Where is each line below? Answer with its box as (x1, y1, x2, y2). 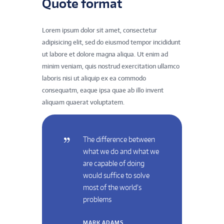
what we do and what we (82, 146, 159, 155)
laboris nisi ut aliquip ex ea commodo (42, 74, 146, 82)
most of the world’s (82, 182, 141, 191)
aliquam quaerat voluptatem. (42, 98, 124, 106)
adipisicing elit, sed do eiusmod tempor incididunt (42, 38, 180, 46)
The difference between (82, 134, 155, 143)
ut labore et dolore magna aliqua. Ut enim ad (42, 50, 168, 58)
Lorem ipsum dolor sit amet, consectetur (42, 26, 157, 34)
